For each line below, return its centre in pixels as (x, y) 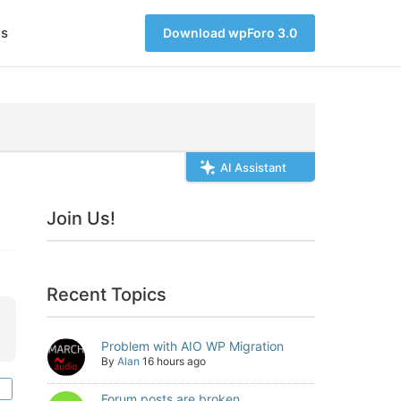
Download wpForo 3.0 (230, 33)
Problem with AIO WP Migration (192, 346)
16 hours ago (174, 361)
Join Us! (81, 218)
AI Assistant (253, 167)
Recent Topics (107, 294)
